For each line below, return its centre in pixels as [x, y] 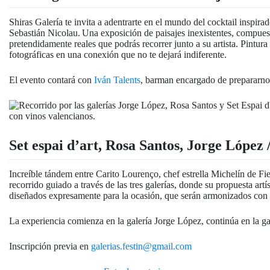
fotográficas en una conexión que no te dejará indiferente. [118, 55]
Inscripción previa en [50, 246]
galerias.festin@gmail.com [141, 246]
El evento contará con [52, 80]
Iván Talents [117, 80]
